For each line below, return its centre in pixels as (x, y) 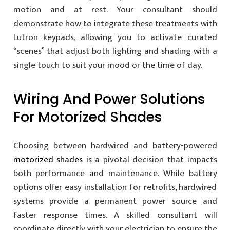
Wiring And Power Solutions (109, 99)
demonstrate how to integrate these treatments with (115, 24)
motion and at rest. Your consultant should (115, 10)
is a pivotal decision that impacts (150, 159)
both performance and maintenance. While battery (115, 173)
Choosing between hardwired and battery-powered (115, 146)
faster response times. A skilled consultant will (115, 215)
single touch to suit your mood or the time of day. (108, 65)
